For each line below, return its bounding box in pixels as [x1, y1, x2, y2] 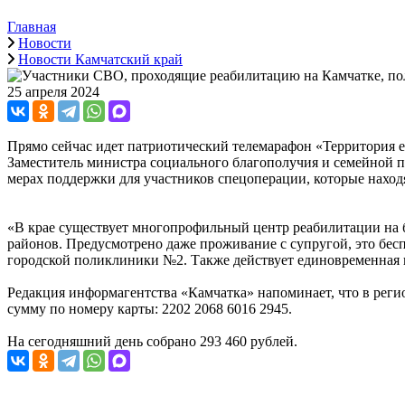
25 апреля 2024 [7, 83, 99, 99]
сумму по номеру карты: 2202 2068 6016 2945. [7, 300, 292, 316]
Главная [7, 18, 56, 34]
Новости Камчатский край [18, 51, 183, 67]
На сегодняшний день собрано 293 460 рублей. [7, 333, 297, 349]
